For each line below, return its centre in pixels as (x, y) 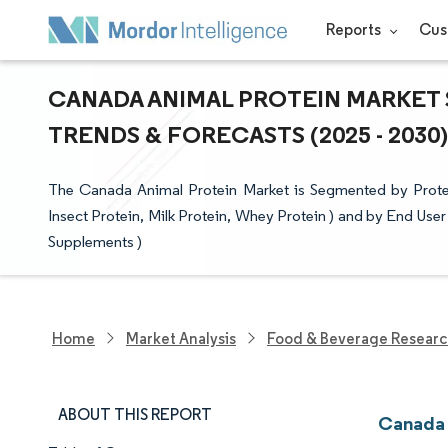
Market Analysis (181, 338)
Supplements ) (95, 241)
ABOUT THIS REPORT (135, 414)
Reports (354, 29)
